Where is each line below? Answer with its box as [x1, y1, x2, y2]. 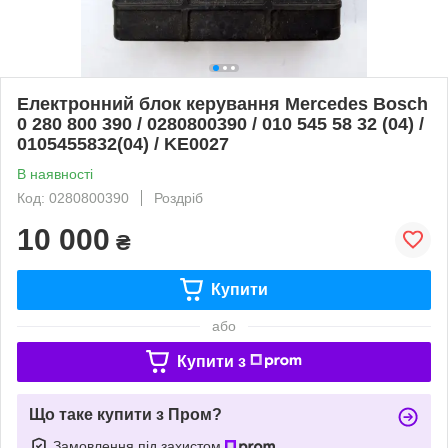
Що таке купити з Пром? [29, 405, 222, 423]
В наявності [17, 165, 93, 182]
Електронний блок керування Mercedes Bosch [17, 93, 428, 114]
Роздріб [154, 189, 203, 206]
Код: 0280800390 [17, 189, 129, 206]
